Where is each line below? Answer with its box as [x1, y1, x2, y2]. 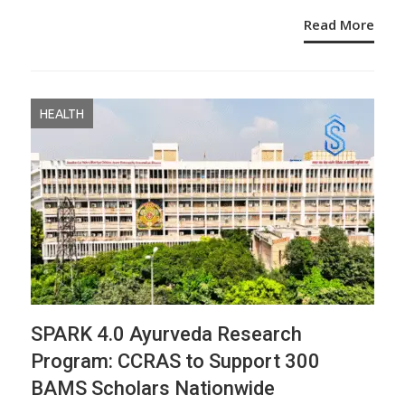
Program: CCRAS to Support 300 [31, 350, 320, 372]
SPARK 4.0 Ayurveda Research [31, 323, 302, 345]
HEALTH [40, 107, 84, 121]
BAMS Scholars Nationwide [31, 377, 275, 400]
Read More [304, 14, 374, 33]
